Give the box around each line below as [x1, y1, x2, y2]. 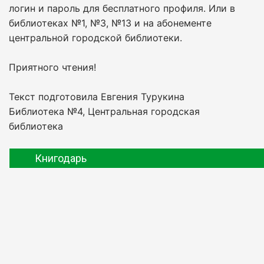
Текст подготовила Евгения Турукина [9, 90, 184, 103]
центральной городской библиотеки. [9, 31, 182, 44]
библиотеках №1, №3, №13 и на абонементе [9, 16, 212, 29]
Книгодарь [35, 151, 87, 164]
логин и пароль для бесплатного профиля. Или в [9, 2, 235, 14]
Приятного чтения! [9, 61, 96, 73]
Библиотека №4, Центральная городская [9, 105, 200, 117]
